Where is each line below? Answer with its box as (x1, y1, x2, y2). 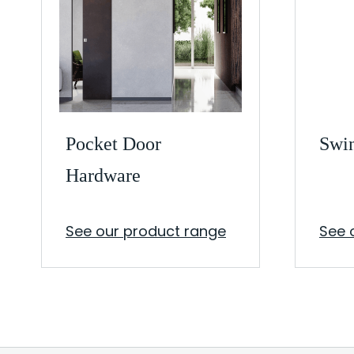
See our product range (66, 221, 226, 241)
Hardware (66, 165, 141, 186)
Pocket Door (66, 134, 161, 154)
